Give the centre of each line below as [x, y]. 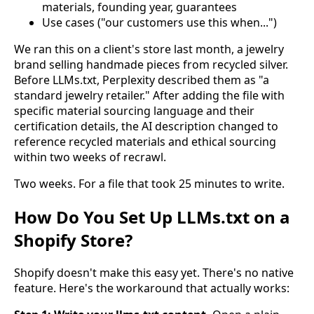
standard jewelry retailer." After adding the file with [149, 95]
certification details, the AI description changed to [146, 126]
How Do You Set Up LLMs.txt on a [152, 217]
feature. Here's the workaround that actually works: [152, 288]
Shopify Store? [73, 240]
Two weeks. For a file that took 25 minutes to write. [149, 183]
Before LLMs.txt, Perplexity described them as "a [142, 80]
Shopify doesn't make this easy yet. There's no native [154, 273]
